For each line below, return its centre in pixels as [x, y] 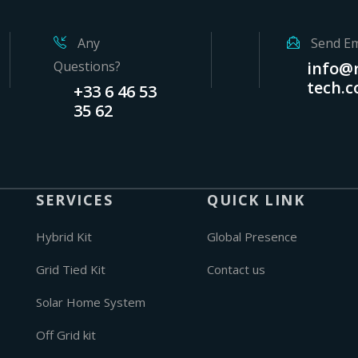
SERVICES [74, 200]
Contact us [236, 269]
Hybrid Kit [64, 237]
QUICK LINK [256, 200]
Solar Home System [91, 302]
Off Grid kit [66, 335]
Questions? [87, 66]
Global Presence [252, 237]
